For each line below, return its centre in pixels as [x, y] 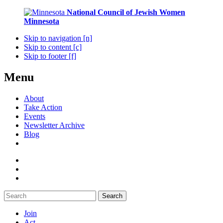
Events [35, 116]
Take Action [43, 107]
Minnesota [42, 21]
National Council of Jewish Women [126, 12]
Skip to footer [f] [50, 56]
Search [112, 196]
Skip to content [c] [53, 47]
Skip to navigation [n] [58, 38]
